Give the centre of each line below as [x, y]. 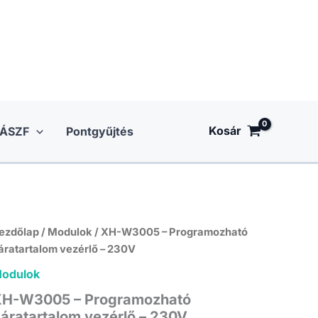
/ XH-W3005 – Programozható [170, 232]
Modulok [70, 232]
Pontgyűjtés [99, 131]
